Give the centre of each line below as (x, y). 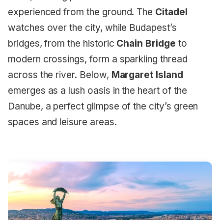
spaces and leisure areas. (62, 122)
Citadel (171, 12)
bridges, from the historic (62, 43)
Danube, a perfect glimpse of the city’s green (103, 106)
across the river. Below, (60, 75)
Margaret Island (147, 75)
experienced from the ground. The (82, 12)
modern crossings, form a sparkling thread (98, 59)
